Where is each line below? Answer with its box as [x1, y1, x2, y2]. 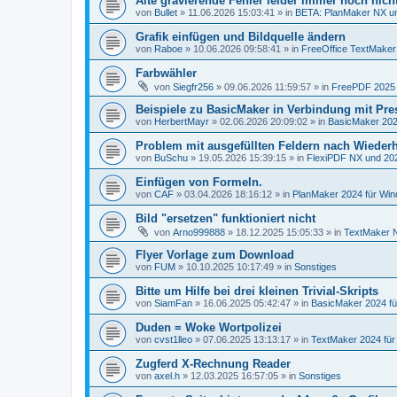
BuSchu [154, 152, 188, 163]
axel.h [154, 370, 180, 381]
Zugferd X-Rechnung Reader [136, 357, 291, 370]
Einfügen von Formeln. [136, 175, 262, 189]
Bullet [154, 7, 177, 18]
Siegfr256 [173, 82, 214, 92]
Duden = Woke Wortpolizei [136, 321, 282, 334]
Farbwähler [136, 66, 197, 80]
